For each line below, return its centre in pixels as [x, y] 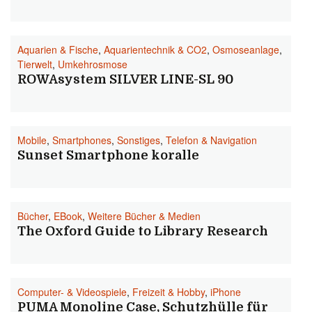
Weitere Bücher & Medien [144, 216]
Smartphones [82, 140]
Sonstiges [139, 140]
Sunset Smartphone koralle [108, 155]
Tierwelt [35, 64]
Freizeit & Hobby [169, 292]
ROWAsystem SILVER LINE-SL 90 [125, 79]
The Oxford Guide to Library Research [143, 231]
